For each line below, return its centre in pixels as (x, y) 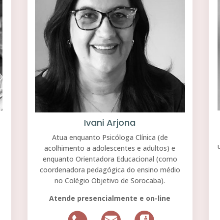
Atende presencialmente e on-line (110, 198)
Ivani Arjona (110, 123)
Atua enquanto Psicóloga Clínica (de (110, 137)
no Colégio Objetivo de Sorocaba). (110, 181)
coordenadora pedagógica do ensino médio (110, 170)
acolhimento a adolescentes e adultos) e (110, 148)
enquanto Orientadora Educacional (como (110, 159)
